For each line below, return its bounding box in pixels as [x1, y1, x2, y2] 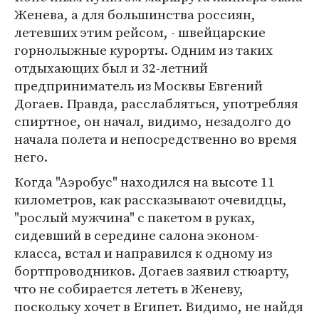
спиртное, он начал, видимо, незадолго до [14, 112, 291, 130]
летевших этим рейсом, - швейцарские [14, 23, 266, 41]
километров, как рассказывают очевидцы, [14, 190, 287, 209]
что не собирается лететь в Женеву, [14, 279, 244, 298]
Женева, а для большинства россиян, [14, 5, 256, 23]
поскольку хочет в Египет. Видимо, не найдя [14, 297, 303, 315]
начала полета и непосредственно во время [14, 130, 297, 148]
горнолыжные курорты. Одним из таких [14, 41, 273, 59]
